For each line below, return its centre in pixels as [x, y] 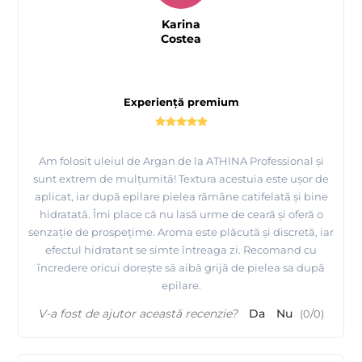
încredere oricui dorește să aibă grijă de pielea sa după [181, 268]
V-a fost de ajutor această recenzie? [138, 314]
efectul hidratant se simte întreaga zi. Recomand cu [181, 250]
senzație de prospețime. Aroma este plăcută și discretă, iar [181, 232]
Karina [181, 25]
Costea [181, 39]
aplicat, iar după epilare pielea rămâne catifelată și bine [181, 197]
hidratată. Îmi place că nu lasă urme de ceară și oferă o [181, 215]
